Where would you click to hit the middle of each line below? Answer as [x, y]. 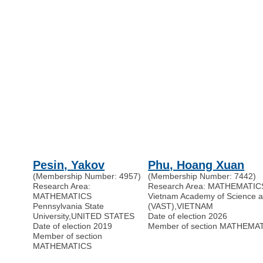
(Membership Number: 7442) [202, 176]
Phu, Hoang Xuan [196, 165]
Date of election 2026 [188, 216]
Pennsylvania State [69, 206]
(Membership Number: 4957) [87, 176]
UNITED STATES [103, 216]
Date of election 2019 [73, 226]
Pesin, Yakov [69, 165]
